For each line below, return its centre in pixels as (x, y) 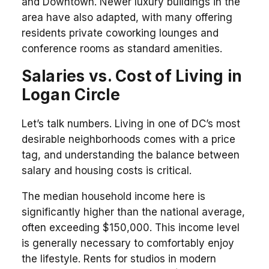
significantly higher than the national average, (133, 212)
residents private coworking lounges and (120, 33)
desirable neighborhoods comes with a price (128, 139)
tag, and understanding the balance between (130, 155)
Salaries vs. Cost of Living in (132, 76)
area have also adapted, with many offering (127, 17)
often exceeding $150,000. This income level (130, 227)
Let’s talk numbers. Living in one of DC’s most (131, 123)
